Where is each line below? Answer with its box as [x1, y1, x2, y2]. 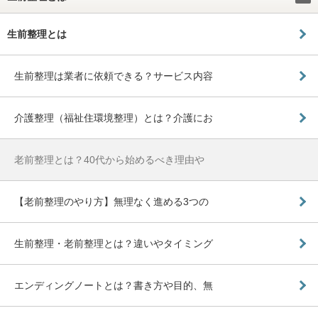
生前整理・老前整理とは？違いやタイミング [14, 237, 213, 249]
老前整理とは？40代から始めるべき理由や [14, 153, 204, 165]
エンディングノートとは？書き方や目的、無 [14, 279, 213, 291]
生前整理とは [7, 28, 67, 40]
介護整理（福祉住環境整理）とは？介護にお [14, 111, 213, 124]
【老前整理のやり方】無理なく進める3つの [14, 195, 209, 207]
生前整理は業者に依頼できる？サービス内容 [14, 70, 213, 82]
